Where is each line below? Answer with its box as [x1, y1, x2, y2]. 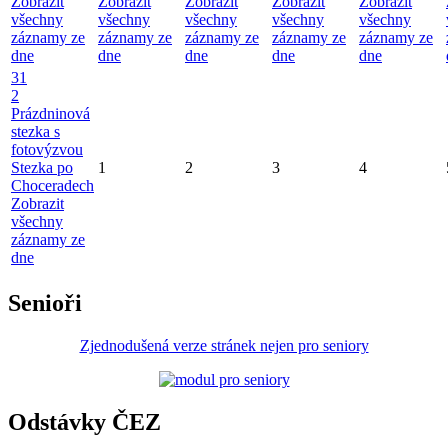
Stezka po [11, 159, 73, 177]
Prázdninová [11, 105, 90, 123]
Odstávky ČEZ [8, 408, 161, 435]
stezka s [11, 123, 60, 141]
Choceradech [11, 177, 94, 195]
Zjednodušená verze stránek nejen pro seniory [79, 336, 369, 354]
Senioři [8, 290, 82, 317]
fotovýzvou [11, 141, 83, 159]
